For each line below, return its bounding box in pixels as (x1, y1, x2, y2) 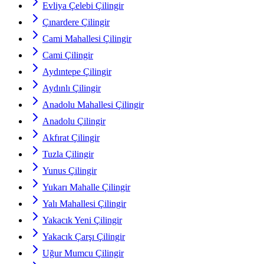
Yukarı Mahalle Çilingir (42, 182, 130, 193)
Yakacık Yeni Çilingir (42, 215, 122, 226)
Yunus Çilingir (42, 166, 97, 176)
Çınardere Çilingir (42, 17, 110, 28)
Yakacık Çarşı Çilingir (42, 232, 125, 242)
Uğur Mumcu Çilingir (42, 248, 124, 259)
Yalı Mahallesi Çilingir (42, 199, 126, 209)
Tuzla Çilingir (42, 149, 94, 160)
